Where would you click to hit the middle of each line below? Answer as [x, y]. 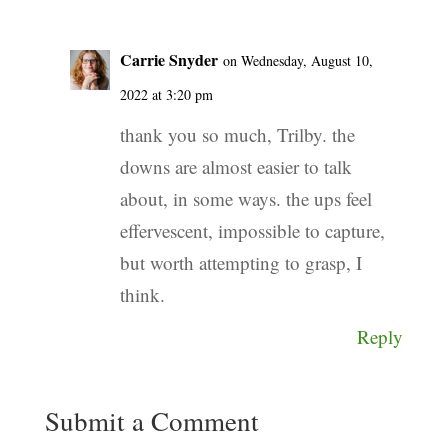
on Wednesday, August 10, [297, 60]
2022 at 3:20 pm [166, 94]
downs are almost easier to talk [235, 166]
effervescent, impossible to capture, [252, 230]
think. [142, 294]
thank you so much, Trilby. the [237, 134]
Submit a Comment [151, 420]
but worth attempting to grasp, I [240, 262]
